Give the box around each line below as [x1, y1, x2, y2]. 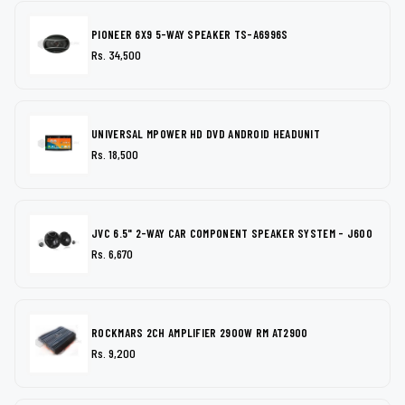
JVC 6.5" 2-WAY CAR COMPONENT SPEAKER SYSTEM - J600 [91, 225, 372, 240]
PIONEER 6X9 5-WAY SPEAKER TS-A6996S [91, 26, 288, 42]
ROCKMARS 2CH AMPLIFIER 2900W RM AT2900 [91, 325, 308, 340]
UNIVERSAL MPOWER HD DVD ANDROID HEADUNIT [91, 126, 320, 141]
